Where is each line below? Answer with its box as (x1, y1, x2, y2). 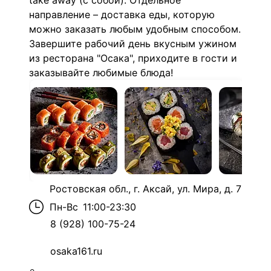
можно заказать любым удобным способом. (29, 23, 241, 35)
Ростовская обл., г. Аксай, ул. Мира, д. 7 (50, 183, 241, 195)
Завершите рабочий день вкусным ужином (29, 38, 237, 50)
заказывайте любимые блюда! (29, 67, 173, 79)
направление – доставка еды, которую (29, 8, 215, 21)
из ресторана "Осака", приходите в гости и (29, 52, 237, 64)
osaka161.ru (50, 245, 102, 257)
